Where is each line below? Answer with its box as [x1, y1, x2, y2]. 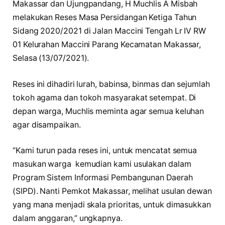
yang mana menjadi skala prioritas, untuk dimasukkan [13, 200, 211, 210]
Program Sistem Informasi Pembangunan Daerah [13, 173, 193, 183]
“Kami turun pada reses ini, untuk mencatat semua [13, 146, 197, 156]
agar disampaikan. [13, 120, 81, 130]
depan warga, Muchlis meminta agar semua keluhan [13, 106, 204, 116]
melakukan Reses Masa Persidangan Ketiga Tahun [13, 13, 197, 23]
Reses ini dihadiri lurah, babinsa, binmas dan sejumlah [13, 79, 210, 89]
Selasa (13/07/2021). [13, 53, 89, 63]
